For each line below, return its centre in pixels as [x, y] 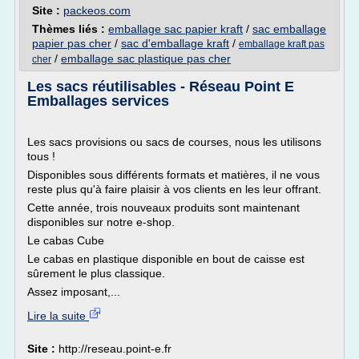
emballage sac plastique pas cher [146, 58]
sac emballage [289, 29]
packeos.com [97, 10]
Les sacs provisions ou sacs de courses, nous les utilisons [174, 142]
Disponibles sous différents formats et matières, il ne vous [173, 175]
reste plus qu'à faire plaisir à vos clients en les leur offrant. [174, 189]
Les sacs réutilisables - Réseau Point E [161, 87]
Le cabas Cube [67, 240]
